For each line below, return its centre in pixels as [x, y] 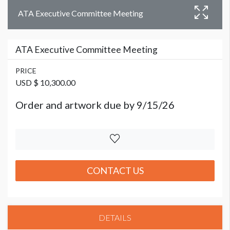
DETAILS [115, 218]
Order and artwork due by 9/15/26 [95, 105]
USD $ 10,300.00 [45, 83]
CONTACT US [115, 171]
